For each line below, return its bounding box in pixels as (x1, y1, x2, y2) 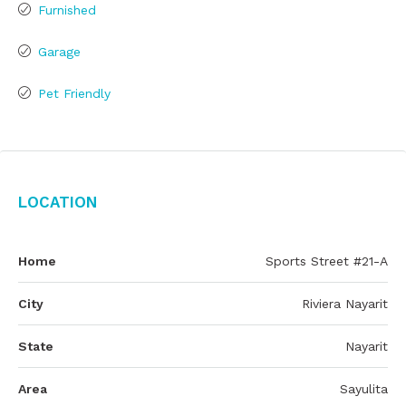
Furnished (38, 3, 96, 17)
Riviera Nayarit (302, 296, 388, 311)
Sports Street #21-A (266, 254, 388, 268)
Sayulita (340, 382, 388, 396)
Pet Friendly (38, 86, 111, 101)
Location (18, 188, 97, 213)
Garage (38, 44, 81, 59)
